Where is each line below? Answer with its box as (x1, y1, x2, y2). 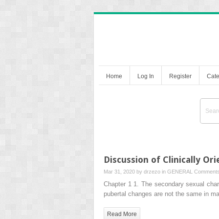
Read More (107, 210, 137, 218)
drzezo (144, 168, 160, 175)
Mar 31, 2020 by (104, 168, 144, 175)
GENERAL (167, 168, 193, 175)
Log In (137, 72, 154, 80)
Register (169, 72, 192, 80)
